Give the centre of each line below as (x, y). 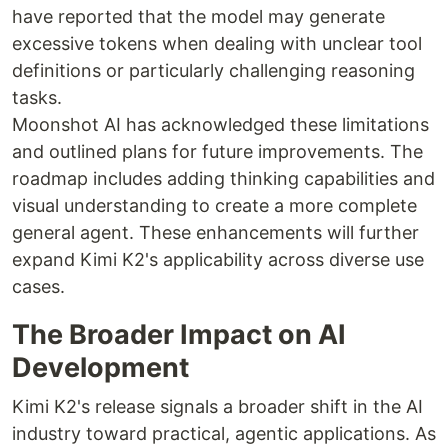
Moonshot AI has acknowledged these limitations (220, 124)
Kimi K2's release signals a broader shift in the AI (217, 406)
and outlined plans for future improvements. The (217, 151)
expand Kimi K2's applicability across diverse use (218, 259)
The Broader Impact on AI (179, 334)
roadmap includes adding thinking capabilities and (223, 178)
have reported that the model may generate (198, 16)
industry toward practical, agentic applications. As (224, 433)
